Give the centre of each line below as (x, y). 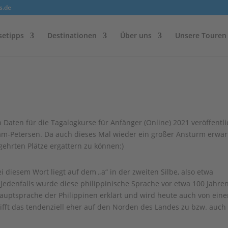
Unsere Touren (201, 35)
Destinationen (72, 35)
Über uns (136, 35)
